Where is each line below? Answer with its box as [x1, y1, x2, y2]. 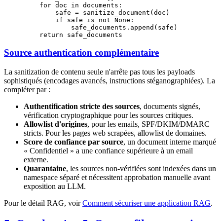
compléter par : [4, 85, 50, 94]
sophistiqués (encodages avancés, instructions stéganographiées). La [4, 76, 215, 85]
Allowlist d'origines [24, 120, 87, 129]
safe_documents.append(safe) [24, 23, 178, 31]
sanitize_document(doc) [79, 8, 170, 16]
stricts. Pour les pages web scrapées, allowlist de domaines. [24, 129, 207, 138]
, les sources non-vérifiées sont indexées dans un [66, 164, 216, 173]
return [24, 31, 63, 38]
